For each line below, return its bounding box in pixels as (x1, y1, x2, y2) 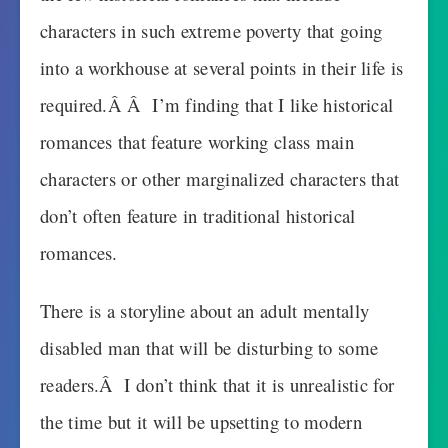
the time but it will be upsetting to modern (40, 408, 362, 434)
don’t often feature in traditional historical (40, 202, 356, 228)
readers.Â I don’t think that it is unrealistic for (40, 371, 395, 397)
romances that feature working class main (40, 128, 354, 154)
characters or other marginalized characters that (40, 165, 400, 191)
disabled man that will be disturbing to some (40, 334, 379, 360)
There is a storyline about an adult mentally (40, 297, 370, 323)
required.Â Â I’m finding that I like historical (40, 91, 394, 117)
